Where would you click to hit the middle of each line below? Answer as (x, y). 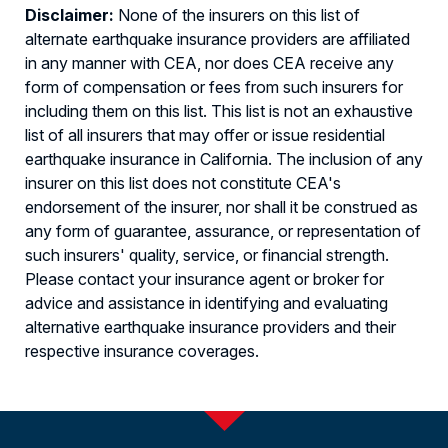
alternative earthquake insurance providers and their (210, 327)
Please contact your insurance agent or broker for (204, 279)
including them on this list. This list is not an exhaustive (219, 111)
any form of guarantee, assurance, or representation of (223, 231)
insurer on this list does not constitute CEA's (183, 183)
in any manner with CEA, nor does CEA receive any (209, 63)
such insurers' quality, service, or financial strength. (207, 255)
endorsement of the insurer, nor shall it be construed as (221, 207)
